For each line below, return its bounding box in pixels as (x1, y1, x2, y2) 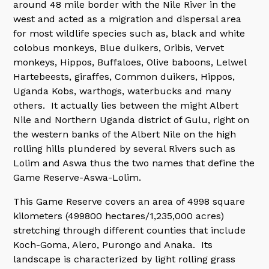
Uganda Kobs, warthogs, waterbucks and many (13, 85, 232, 97)
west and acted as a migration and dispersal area (13, 13, 242, 25)
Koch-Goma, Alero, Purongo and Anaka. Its (13, 239, 213, 250)
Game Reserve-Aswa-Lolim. (13, 172, 142, 183)
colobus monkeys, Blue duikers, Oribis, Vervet (13, 42, 225, 53)
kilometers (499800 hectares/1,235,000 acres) (13, 210, 225, 222)
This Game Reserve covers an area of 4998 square (13, 196, 246, 207)
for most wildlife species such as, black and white (13, 28, 246, 39)
